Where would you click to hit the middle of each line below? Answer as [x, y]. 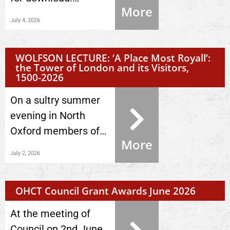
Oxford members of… [58, 131]
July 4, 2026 [25, 20]
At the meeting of [50, 214]
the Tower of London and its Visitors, [102, 68]
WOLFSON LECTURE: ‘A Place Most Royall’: [113, 58]
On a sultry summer [55, 100]
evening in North [48, 116]
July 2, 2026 [25, 153]
